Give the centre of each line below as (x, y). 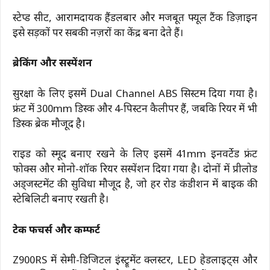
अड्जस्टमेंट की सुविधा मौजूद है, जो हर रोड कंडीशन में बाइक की (135, 185)
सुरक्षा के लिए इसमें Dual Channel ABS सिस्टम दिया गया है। (135, 94)
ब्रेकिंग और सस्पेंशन (52, 64)
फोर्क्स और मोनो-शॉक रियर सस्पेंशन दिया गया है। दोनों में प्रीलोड (135, 170)
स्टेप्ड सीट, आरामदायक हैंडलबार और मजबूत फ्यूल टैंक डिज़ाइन (135, 18)
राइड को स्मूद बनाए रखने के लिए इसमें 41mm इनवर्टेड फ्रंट (135, 155)
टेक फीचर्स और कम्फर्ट (56, 231)
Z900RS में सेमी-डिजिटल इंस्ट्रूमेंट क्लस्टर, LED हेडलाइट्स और (135, 261)
